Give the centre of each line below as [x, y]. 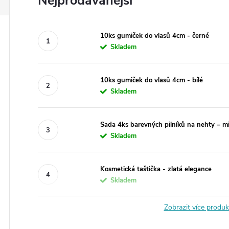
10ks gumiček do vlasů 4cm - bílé [152, 80]
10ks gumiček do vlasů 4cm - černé [155, 36]
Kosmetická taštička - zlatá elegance [156, 169]
